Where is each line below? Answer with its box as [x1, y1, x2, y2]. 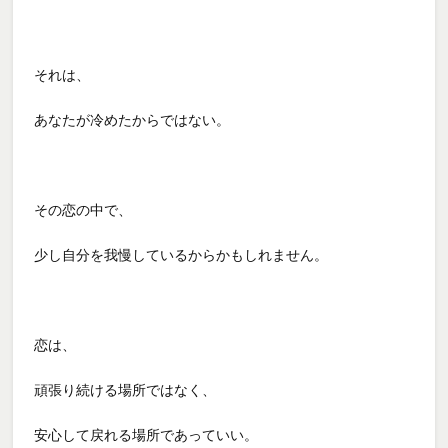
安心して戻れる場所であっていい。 [34, 426, 259, 443]
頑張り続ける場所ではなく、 [34, 381, 217, 398]
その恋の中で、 [34, 201, 133, 218]
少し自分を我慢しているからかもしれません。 [34, 246, 329, 263]
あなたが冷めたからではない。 [34, 111, 231, 128]
